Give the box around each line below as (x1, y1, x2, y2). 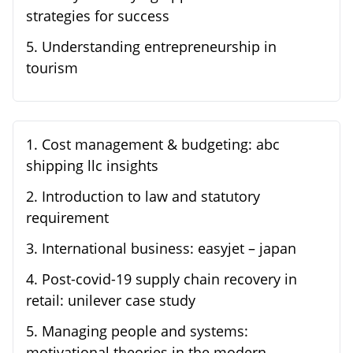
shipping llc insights (26, 156, 158, 176)
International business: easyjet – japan (42, 239, 296, 258)
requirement (26, 208, 109, 228)
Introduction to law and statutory (42, 187, 260, 206)
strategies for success (26, 6, 169, 26)
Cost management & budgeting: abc (42, 135, 280, 154)
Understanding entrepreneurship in (42, 37, 277, 57)
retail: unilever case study (26, 291, 195, 310)
